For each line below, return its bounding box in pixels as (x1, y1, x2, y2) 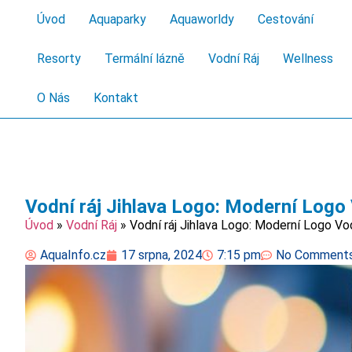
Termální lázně (104, 51, 185, 66)
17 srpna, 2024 (121, 247, 202, 263)
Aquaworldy (170, 12, 234, 27)
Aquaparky (89, 12, 146, 27)
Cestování (258, 12, 313, 27)
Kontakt (93, 90, 138, 105)
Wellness (283, 51, 333, 66)
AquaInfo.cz (40, 247, 106, 263)
